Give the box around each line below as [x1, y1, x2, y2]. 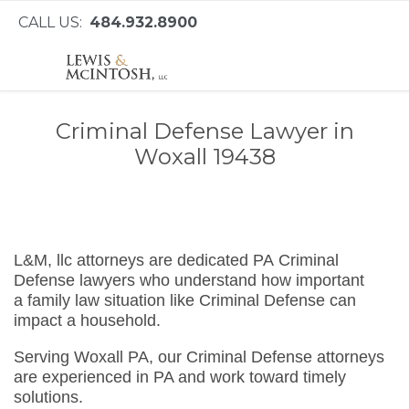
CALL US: [18, 13, 89, 31]
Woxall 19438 [133, 143, 276, 171]
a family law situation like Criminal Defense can [14, 291, 356, 310]
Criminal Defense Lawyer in [55, 118, 354, 145]
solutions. [14, 388, 83, 407]
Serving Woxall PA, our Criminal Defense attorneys [14, 348, 384, 367]
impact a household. [14, 311, 161, 330]
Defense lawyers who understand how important [14, 271, 364, 290]
